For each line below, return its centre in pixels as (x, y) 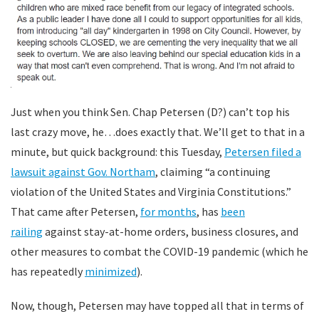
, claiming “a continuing (213, 171)
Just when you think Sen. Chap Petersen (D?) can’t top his (150, 111)
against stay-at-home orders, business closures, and (171, 231)
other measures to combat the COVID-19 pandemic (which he (159, 251)
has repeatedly (48, 271)
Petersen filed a (263, 151)
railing (27, 231)
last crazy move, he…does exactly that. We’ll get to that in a (158, 131)
